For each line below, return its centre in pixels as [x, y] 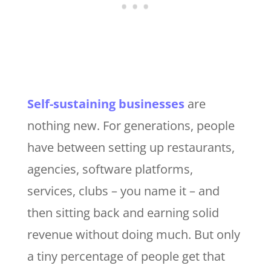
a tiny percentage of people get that [126, 256]
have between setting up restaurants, [131, 148]
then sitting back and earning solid [123, 213]
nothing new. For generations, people [131, 126]
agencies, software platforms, [110, 169]
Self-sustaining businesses [106, 104]
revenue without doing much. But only [133, 235]
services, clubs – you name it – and [123, 191]
